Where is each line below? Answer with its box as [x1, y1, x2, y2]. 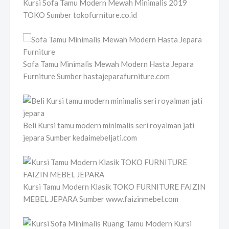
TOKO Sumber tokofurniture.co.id [23, 10, 137, 19]
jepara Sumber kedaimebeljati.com [23, 132, 137, 142]
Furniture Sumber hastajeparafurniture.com [23, 71, 170, 81]
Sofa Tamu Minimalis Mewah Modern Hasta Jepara [23, 59, 194, 68]
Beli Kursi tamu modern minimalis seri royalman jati [23, 120, 194, 130]
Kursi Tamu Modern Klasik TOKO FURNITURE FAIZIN [23, 181, 205, 191]
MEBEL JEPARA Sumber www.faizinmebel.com [23, 194, 178, 203]
